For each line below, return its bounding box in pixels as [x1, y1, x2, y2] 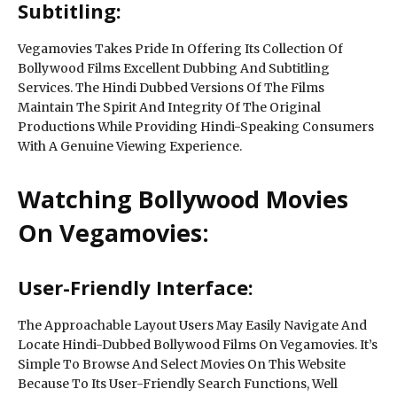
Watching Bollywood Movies [18, 183, 348, 215]
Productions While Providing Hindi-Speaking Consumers [18, 119, 374, 135]
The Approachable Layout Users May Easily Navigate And [18, 317, 367, 333]
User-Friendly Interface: [18, 274, 253, 300]
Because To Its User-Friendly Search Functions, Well [18, 376, 338, 392]
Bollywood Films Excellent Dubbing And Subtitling [18, 60, 330, 76]
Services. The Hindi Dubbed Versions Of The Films [18, 80, 324, 96]
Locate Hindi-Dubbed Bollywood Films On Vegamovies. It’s [18, 337, 378, 353]
